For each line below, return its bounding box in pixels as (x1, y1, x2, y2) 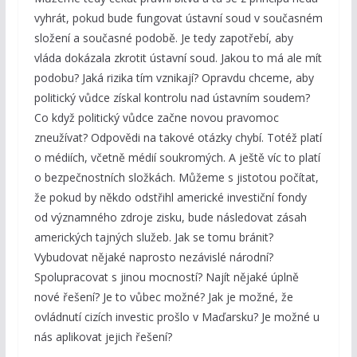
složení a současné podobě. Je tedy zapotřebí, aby (33, 30, 293, 46)
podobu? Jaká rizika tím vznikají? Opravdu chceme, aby (33, 70, 314, 86)
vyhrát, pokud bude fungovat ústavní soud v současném (33, 10, 323, 26)
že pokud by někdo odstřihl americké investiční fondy (33, 190, 307, 206)
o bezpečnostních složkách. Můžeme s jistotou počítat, (33, 170, 319, 186)
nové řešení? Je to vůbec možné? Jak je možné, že (33, 289, 293, 305)
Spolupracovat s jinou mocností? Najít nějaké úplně (33, 269, 299, 285)
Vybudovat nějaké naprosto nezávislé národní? (33, 249, 273, 265)
